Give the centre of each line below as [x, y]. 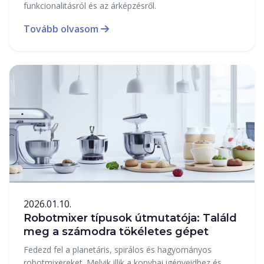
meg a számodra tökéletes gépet [116, 231]
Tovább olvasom [62, 29]
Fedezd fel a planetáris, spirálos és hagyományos [118, 249]
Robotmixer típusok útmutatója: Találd [130, 218]
